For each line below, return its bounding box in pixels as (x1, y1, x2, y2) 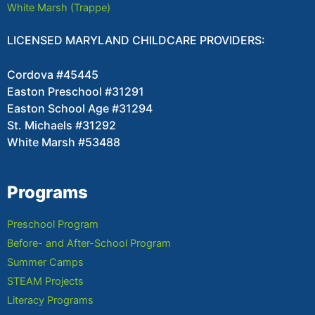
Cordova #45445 (7, 67, 98, 82)
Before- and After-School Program (7, 237, 171, 250)
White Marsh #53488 (7, 135, 120, 150)
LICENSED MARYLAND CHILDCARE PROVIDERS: (7, 33, 265, 48)
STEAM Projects (7, 275, 84, 288)
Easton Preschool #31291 (7, 84, 144, 99)
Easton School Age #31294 (7, 101, 153, 116)
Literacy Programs (7, 294, 94, 307)
